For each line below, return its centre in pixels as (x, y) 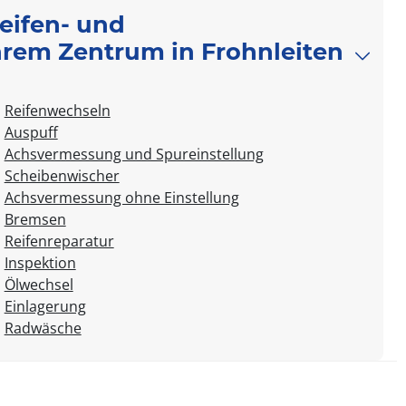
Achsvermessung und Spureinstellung (134, 154)
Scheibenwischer (62, 175)
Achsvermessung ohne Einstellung (121, 197)
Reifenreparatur (59, 241)
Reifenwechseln (57, 110)
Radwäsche (43, 328)
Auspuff (31, 132)
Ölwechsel (39, 284)
